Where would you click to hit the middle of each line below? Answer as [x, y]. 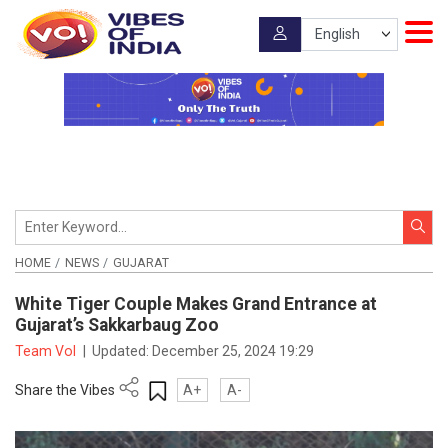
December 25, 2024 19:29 [233, 350]
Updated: [122, 350]
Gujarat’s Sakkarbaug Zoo [117, 325]
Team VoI [47, 350]
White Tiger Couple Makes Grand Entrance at [196, 304]
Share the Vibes [65, 389]
